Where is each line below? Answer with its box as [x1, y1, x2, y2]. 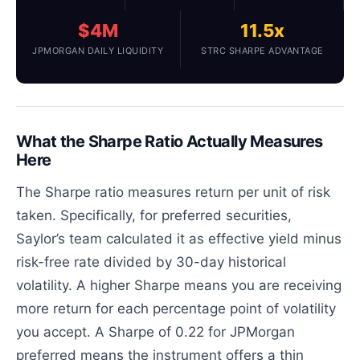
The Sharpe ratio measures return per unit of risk [16, 183, 331, 200]
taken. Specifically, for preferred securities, [16, 207, 292, 223]
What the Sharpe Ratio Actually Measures [16, 131, 323, 151]
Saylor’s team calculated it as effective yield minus [16, 230, 342, 247]
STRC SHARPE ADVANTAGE [201, 44, 324, 56]
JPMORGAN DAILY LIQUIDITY [32, 44, 164, 56]
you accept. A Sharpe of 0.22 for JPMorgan [16, 323, 296, 340]
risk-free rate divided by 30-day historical [16, 253, 287, 270]
